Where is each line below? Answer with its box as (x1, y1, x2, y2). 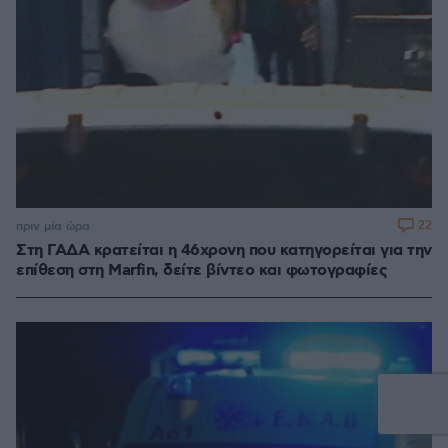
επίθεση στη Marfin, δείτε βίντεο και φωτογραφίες (16, 260, 387, 282)
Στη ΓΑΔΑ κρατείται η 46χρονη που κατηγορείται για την (16, 240, 432, 262)
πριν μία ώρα (16, 218, 90, 234)
